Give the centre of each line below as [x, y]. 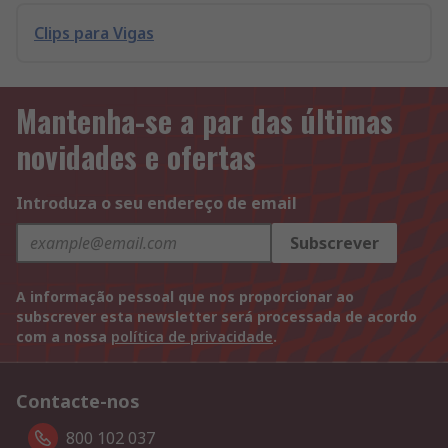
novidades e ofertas [136, 156]
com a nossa [63, 336]
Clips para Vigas [94, 33]
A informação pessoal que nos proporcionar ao [185, 296]
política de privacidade [192, 336]
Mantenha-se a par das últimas [204, 120]
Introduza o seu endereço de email [156, 203]
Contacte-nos [78, 401]
